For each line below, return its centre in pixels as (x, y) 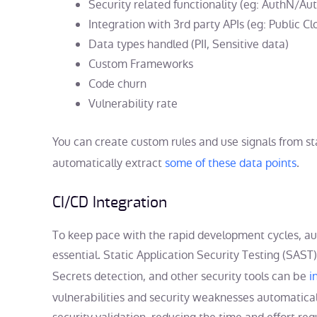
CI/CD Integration (110, 202)
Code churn (117, 84)
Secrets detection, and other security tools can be (181, 276)
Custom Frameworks (141, 64)
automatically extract (109, 163)
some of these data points (231, 163)
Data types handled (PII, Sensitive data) (189, 45)
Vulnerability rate (133, 104)
